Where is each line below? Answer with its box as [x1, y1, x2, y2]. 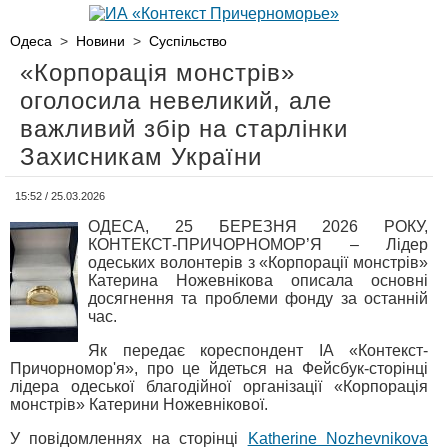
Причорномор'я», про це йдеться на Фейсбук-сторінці [10, 360, 428, 377]
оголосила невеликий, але [20, 87, 332, 114]
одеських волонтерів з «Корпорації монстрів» [88, 254, 428, 271]
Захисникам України [20, 143, 262, 170]
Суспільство [149, 33, 227, 49]
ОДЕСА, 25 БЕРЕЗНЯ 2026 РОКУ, [88, 218, 428, 235]
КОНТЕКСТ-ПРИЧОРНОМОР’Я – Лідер [88, 236, 428, 253]
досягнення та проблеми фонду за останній [88, 290, 428, 307]
